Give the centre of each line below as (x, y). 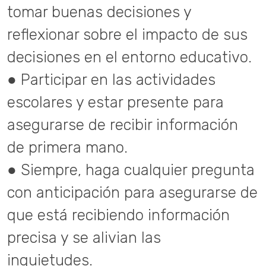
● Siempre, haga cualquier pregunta (131, 170)
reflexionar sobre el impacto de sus (127, 34)
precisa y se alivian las (84, 237)
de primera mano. (67, 147)
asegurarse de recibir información (123, 125)
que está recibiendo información (118, 215)
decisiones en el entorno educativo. (129, 57)
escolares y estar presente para (115, 102)
